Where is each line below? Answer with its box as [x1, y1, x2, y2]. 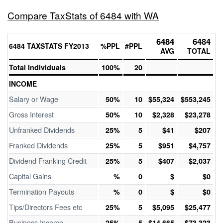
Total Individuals [9, 62, 66, 72]
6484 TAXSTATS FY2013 [9, 41, 89, 51]
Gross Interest [9, 109, 54, 119]
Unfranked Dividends [9, 124, 75, 135]
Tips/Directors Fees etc [9, 202, 82, 212]
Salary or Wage [9, 94, 58, 104]
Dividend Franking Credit [9, 155, 87, 166]
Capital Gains [9, 171, 51, 181]
